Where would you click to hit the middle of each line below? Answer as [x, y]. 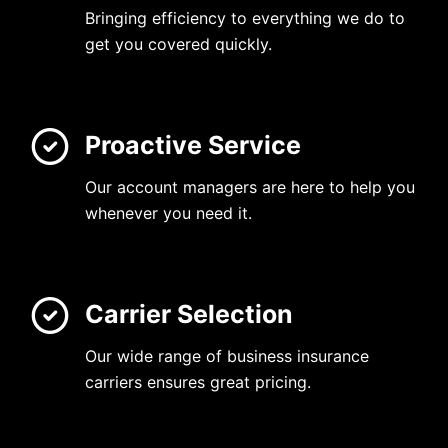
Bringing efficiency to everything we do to [245, 18]
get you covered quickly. [178, 44]
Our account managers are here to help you [250, 187]
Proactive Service [193, 145]
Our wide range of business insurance [227, 356]
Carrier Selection [189, 314]
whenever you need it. [168, 213]
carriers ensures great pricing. [198, 382]
